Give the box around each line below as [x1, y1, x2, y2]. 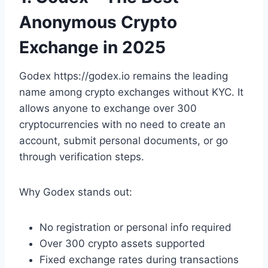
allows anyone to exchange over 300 [19, 102, 197, 114]
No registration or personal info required [39, 221, 232, 233]
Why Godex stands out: [19, 185, 132, 198]
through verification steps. [19, 150, 144, 163]
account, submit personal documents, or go [19, 134, 228, 147]
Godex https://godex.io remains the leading [19, 69, 228, 82]
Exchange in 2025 [19, 36, 166, 57]
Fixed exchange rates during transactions [39, 253, 239, 266]
